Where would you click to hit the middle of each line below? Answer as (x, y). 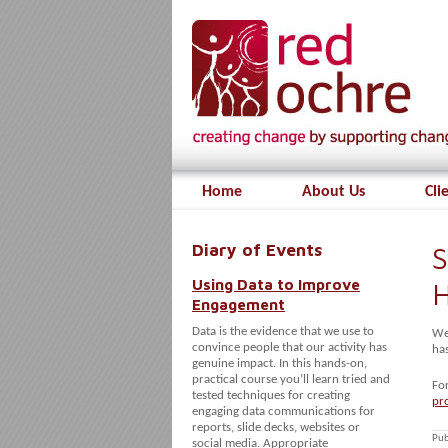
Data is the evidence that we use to (283, 331)
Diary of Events (257, 250)
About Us (333, 192)
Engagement (238, 304)
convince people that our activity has (289, 347)
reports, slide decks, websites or (276, 427)
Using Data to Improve (276, 284)
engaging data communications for (283, 411)
